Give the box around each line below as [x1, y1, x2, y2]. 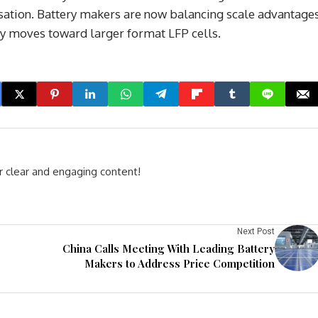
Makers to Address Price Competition [84, 256, 275, 270]
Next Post [237, 226, 275, 236]
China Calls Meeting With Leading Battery [62, 241, 275, 256]
